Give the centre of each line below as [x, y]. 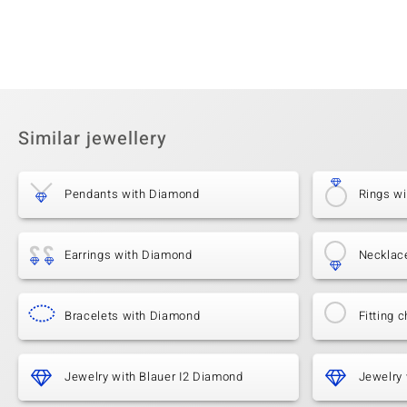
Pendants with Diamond [132, 194]
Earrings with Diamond [129, 255]
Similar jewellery [93, 139]
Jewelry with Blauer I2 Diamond [154, 377]
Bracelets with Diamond [133, 316]
